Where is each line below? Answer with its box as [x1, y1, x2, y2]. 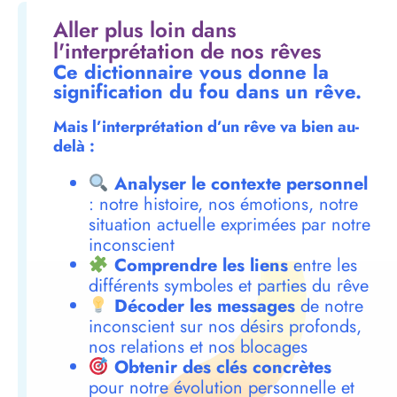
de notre [294, 293, 363, 320]
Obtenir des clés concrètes [113, 354, 331, 381]
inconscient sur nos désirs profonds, [89, 314, 362, 340]
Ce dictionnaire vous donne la [53, 58, 329, 87]
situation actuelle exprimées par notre [89, 212, 370, 238]
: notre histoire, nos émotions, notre [89, 191, 358, 218]
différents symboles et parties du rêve [89, 273, 369, 300]
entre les [287, 253, 357, 279]
